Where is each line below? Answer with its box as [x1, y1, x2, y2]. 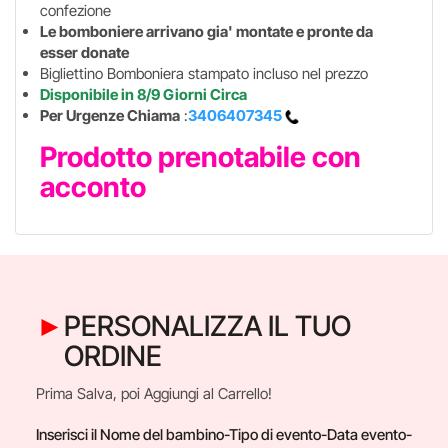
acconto [40, 170, 146, 204]
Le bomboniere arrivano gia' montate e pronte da [40, 22, 373, 41]
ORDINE [64, 339, 162, 373]
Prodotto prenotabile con [40, 140, 361, 174]
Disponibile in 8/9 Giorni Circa [40, 85, 247, 104]
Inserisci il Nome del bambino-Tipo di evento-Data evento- [36, 425, 412, 444]
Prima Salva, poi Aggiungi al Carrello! [36, 384, 272, 403]
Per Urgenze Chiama [40, 106, 180, 125]
